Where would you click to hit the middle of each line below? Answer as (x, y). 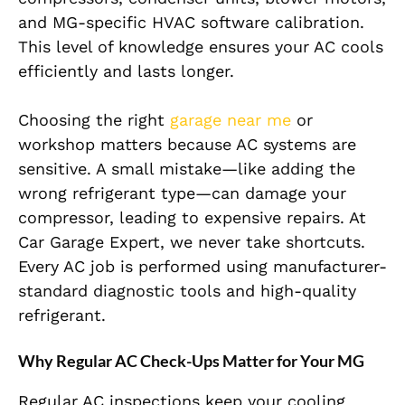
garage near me (231, 120)
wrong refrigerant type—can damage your (182, 193)
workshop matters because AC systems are (187, 145)
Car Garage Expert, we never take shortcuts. (192, 242)
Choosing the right (94, 120)
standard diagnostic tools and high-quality (187, 291)
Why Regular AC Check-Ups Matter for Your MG (191, 361)
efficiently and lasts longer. (126, 71)
